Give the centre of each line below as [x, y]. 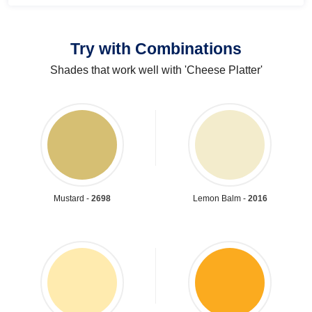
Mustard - [72, 198]
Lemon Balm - [220, 198]
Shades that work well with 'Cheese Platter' [156, 70]
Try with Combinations [156, 48]
